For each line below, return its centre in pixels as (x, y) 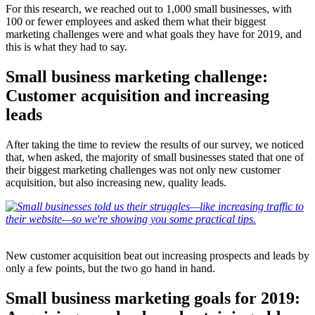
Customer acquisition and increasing (137, 95)
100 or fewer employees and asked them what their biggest (136, 22)
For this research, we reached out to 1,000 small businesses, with (149, 9)
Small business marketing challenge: (137, 76)
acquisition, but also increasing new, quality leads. (117, 182)
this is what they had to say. (68, 47)
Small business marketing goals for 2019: (153, 298)
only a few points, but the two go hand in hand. (110, 268)
